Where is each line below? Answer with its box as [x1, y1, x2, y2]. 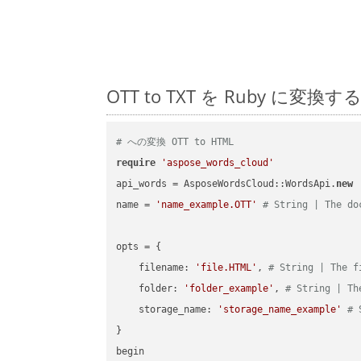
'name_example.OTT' [156, 199, 258, 211]
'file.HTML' [195, 262, 258, 274]
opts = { [116, 241, 168, 253]
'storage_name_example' [218, 304, 342, 316]
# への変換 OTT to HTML [116, 136, 234, 148]
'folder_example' [184, 283, 275, 295]
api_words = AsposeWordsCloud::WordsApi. [116, 178, 337, 190]
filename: [116, 262, 196, 274]
